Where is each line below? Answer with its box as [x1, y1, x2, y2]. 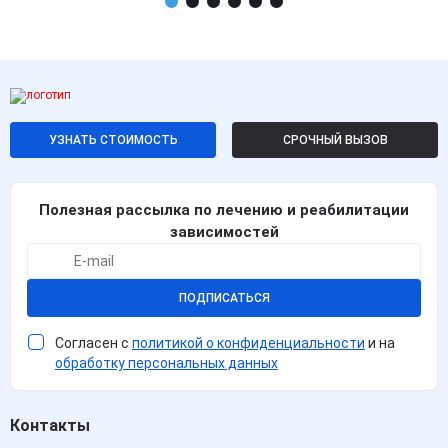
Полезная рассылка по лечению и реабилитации [39, 201, 409, 220]
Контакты [10, 416, 90, 436]
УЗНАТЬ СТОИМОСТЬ [48, 133, 178, 148]
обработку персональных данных [55, 355, 278, 372]
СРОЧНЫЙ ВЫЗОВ [282, 133, 388, 148]
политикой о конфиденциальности [132, 335, 365, 352]
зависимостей [169, 223, 279, 242]
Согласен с [55, 335, 132, 352]
